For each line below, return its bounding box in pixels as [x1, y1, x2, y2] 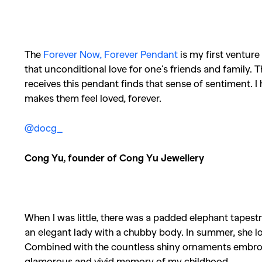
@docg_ [25, 122, 63, 133]
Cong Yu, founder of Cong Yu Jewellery [25, 151, 204, 163]
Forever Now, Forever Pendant [43, 48, 178, 60]
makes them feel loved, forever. [25, 92, 161, 104]
